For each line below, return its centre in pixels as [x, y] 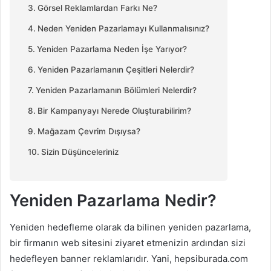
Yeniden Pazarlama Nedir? [113, 200]
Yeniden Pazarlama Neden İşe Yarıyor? [112, 49]
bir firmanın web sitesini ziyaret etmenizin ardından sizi [128, 243]
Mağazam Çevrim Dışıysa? [89, 131]
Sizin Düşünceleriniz [80, 152]
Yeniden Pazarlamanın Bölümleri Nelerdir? [116, 90]
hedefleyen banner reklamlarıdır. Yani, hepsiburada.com [129, 259]
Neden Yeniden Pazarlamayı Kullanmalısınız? [123, 28]
